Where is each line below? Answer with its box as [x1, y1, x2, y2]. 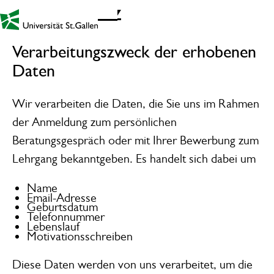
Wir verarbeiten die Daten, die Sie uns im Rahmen [12, 97, 259, 111]
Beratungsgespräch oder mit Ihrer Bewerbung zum [12, 133, 259, 148]
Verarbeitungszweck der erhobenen [12, 42, 256, 62]
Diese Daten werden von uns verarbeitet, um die [12, 257, 253, 272]
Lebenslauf [26, 220, 80, 234]
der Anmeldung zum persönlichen [12, 115, 177, 130]
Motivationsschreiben [26, 229, 133, 243]
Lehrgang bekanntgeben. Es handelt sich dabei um [12, 152, 256, 166]
